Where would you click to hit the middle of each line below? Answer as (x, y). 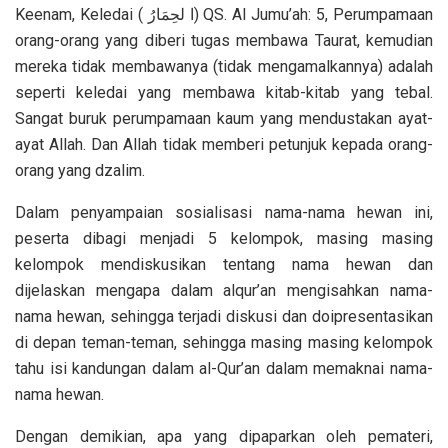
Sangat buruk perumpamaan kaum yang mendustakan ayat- (224, 118)
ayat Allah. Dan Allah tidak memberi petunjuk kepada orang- (224, 144)
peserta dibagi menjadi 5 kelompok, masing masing (224, 238)
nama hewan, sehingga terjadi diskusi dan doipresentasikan (224, 316)
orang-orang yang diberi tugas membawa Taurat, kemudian (224, 40)
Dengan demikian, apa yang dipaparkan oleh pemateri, (224, 436)
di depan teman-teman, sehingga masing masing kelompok (224, 342)
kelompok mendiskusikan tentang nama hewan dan (224, 264)
